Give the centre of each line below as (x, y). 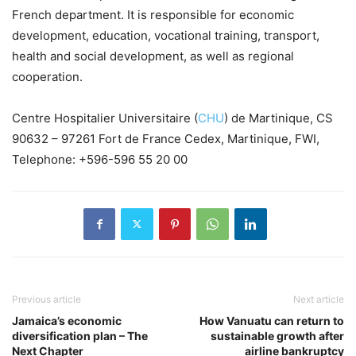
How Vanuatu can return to (272, 320)
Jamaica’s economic (67, 320)
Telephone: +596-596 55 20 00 (100, 159)
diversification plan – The (80, 335)
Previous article (46, 299)
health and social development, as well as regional (153, 56)
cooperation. (47, 76)
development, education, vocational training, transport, (166, 35)
